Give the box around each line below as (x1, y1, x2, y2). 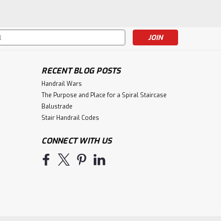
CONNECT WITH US (41, 135, 111, 146)
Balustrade (41, 102, 73, 110)
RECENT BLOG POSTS (41, 65, 121, 76)
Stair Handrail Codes (41, 113, 100, 122)
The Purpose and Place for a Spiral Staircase (41, 91, 167, 99)
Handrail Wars (41, 79, 82, 88)
